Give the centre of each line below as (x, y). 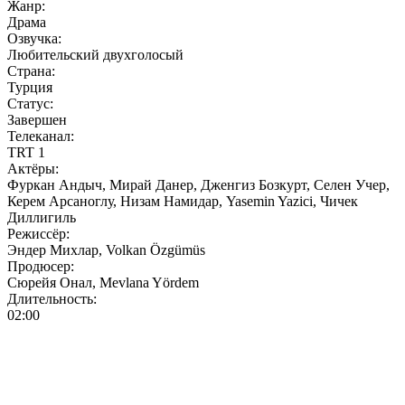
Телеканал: (41, 136)
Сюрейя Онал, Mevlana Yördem (103, 282)
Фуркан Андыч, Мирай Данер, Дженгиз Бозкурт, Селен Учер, (198, 184)
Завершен (37, 119)
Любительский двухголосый (95, 54)
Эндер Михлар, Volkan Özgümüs (106, 250)
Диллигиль (42, 217)
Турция (30, 87)
